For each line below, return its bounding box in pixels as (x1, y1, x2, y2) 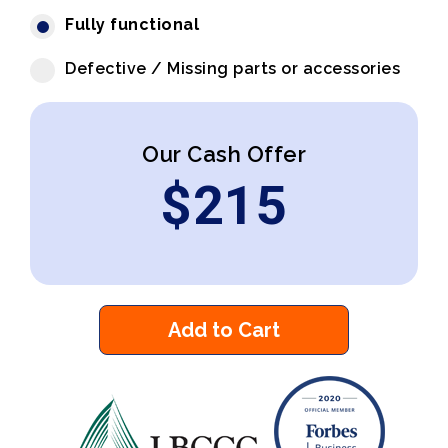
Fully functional (65, 15, 199, 34)
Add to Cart (168, 318, 280, 342)
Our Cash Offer (142, 141, 306, 167)
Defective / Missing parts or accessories (65, 59, 400, 78)
